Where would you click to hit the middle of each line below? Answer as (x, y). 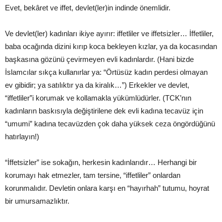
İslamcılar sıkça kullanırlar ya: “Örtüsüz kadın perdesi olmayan (106, 72)
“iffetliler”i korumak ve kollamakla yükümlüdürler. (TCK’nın (98, 98)
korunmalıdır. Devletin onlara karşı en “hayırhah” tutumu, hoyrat (107, 188)
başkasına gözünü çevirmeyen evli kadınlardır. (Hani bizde (99, 59)
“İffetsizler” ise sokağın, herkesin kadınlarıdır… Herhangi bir (101, 162)
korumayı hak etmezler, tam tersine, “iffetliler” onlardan (93, 175)
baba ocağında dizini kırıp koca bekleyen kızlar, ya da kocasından (111, 46)
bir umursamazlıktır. (37, 201)
